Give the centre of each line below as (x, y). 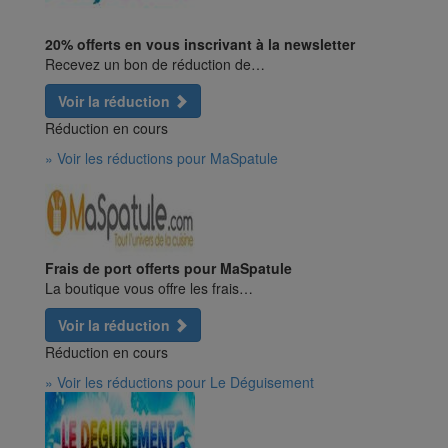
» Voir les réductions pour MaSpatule (161, 158)
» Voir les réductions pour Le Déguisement (179, 382)
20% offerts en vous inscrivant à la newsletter (200, 44)
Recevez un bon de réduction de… (155, 64)
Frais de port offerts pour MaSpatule (168, 268)
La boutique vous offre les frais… (149, 288)
